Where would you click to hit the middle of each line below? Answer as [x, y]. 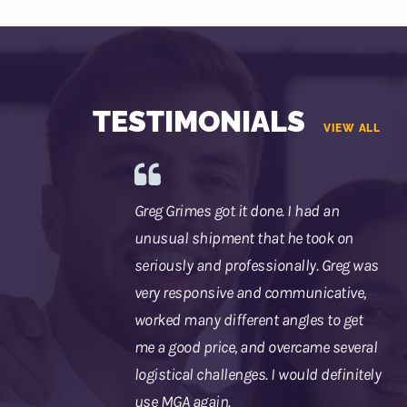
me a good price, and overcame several [256, 347]
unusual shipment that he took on [243, 238]
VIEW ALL [352, 129]
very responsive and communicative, [250, 293]
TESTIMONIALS [199, 122]
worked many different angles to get [248, 320]
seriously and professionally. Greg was [256, 266]
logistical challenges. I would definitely [258, 375]
